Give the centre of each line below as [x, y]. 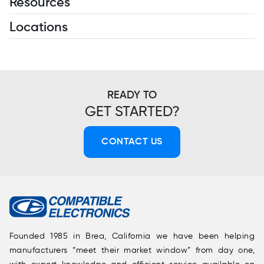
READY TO [132, 96]
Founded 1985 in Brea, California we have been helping [132, 237]
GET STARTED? [132, 112]
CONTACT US [132, 142]
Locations [38, 28]
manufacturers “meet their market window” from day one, [132, 251]
